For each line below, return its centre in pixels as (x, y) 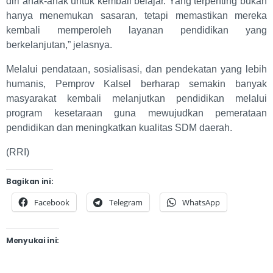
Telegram (126, 203)
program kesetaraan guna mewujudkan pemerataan (136, 113)
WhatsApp (201, 203)
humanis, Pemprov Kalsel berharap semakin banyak (136, 84)
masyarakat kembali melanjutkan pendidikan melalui (136, 99)
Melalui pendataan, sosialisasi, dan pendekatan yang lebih (136, 69)
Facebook (52, 203)
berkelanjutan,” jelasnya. (59, 45)
